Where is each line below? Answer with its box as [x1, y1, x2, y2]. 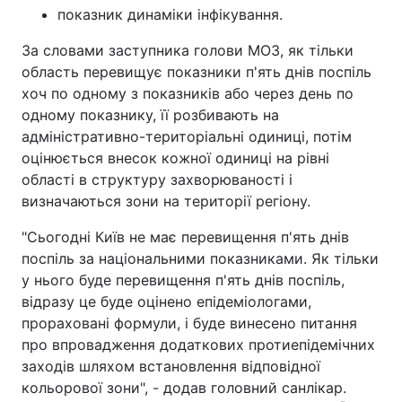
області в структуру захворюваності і [22, 170, 293, 188]
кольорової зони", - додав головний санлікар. [22, 379, 346, 397]
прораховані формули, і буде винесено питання [22, 314, 357, 332]
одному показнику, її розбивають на [22, 106, 279, 124]
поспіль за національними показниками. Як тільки [22, 249, 379, 267]
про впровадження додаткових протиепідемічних [22, 336, 375, 354]
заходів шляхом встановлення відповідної [22, 357, 320, 375]
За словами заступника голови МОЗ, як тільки [22, 41, 354, 59]
